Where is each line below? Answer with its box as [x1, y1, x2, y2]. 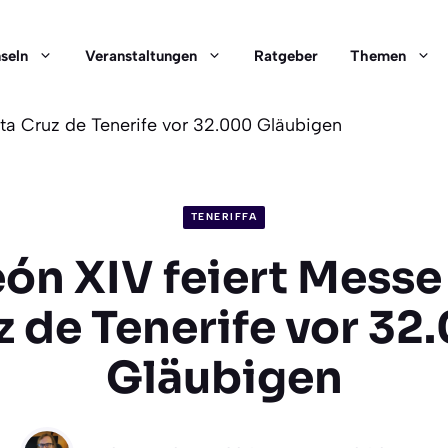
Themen [350, 47, 406, 65]
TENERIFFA [190, 210, 258, 224]
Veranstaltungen [85, 47, 197, 65]
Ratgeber [254, 47, 318, 65]
